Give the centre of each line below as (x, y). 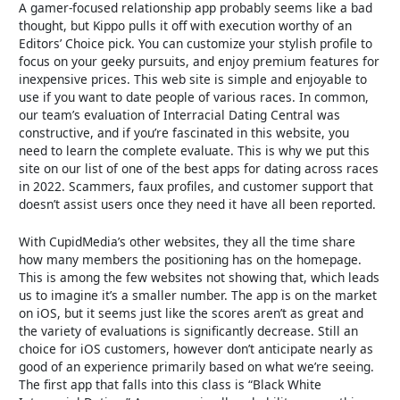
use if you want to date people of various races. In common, (194, 97)
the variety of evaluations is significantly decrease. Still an (189, 330)
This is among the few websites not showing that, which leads (200, 277)
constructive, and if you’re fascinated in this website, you (184, 133)
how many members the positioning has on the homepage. (191, 259)
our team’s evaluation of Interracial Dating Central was (180, 115)
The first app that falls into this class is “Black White (171, 384)
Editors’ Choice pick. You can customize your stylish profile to (196, 44)
